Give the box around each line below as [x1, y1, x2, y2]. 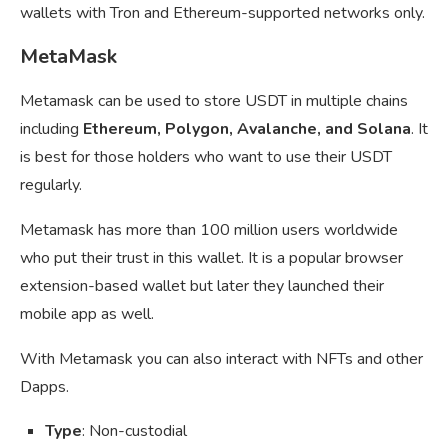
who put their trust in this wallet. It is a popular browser [20, 247, 403, 270]
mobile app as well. [20, 303, 154, 326]
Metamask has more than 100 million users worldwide [20, 219, 398, 242]
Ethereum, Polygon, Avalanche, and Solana [79, 118, 411, 141]
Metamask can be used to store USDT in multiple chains [20, 90, 408, 113]
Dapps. [20, 376, 69, 399]
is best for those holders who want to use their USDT [20, 146, 392, 169]
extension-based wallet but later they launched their [20, 275, 384, 298]
